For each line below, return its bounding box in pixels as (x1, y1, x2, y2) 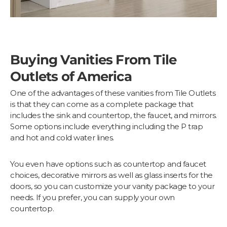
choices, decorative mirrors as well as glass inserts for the (10, 170, 213, 180)
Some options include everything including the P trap (10, 122, 203, 131)
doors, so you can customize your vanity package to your (10, 181, 215, 191)
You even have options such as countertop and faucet (10, 159, 207, 169)
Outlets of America (10, 68, 132, 85)
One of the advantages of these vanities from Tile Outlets (10, 88, 216, 98)
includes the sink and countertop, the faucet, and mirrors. (10, 110, 217, 120)
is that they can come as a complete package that (10, 99, 194, 109)
